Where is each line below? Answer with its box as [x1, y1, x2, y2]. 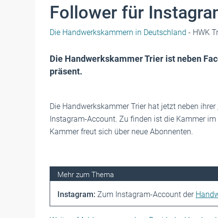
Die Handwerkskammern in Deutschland [50, 28, 186, 37]
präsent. [50, 66, 82, 76]
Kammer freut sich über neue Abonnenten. [50, 127, 193, 136]
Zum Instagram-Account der [95, 190, 196, 199]
